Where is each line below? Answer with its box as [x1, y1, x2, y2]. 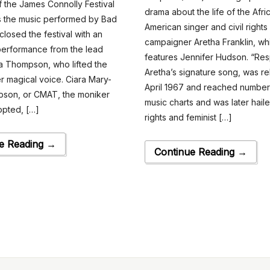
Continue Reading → [154, 146, 248, 159]
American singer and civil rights [145, 22, 268, 33]
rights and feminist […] [145, 112, 233, 123]
